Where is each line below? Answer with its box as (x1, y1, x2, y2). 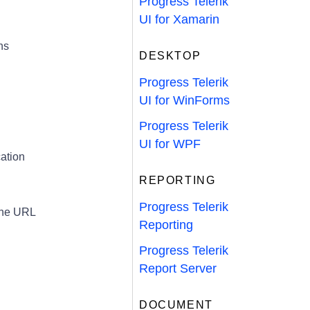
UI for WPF (139, 137, 201, 151)
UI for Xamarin (139, 12, 219, 26)
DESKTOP (139, 50, 201, 62)
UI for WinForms (139, 93, 230, 107)
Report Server (139, 262, 217, 275)
